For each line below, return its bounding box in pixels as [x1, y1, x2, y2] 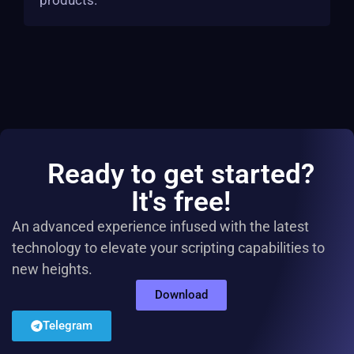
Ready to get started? [47, 158, 314, 190]
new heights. [12, 261, 92, 277]
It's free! [131, 186, 231, 218]
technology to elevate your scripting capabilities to [12, 239, 325, 256]
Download [154, 288, 208, 302]
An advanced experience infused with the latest [12, 218, 309, 235]
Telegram [43, 318, 92, 333]
